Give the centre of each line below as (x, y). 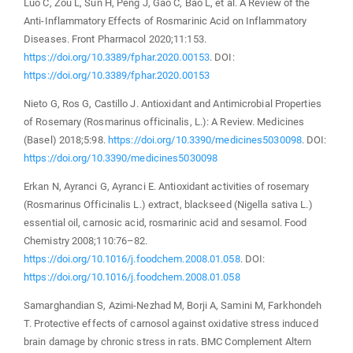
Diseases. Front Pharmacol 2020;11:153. (115, 39)
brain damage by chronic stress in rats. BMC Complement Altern (168, 341)
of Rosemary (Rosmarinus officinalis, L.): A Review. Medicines (164, 121)
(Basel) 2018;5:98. (66, 139)
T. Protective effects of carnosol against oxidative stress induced (171, 323)
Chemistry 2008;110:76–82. (86, 240)
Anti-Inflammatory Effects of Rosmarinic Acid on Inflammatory (165, 20)
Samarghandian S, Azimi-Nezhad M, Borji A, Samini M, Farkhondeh (173, 305)
